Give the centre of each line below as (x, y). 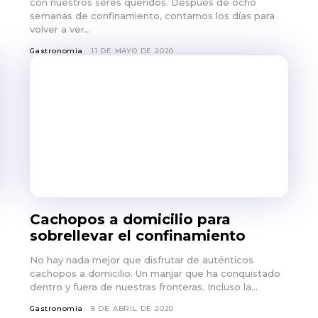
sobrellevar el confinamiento (138, 235)
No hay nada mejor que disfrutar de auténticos (142, 259)
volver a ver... (60, 29)
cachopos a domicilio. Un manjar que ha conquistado (155, 273)
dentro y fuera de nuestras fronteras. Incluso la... (144, 286)
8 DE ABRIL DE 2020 (132, 308)
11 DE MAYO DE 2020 (132, 50)
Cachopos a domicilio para (130, 219)
